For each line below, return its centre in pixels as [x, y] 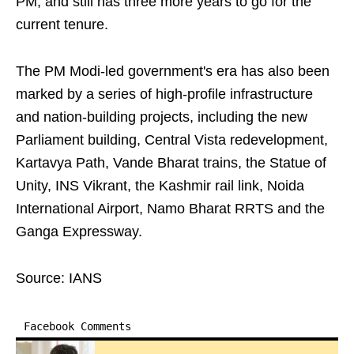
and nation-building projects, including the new [162, 117]
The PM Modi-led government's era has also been [173, 71]
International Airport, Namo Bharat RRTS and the [170, 209]
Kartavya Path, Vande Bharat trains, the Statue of [171, 163]
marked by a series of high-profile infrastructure [164, 94]
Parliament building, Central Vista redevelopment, [172, 140]
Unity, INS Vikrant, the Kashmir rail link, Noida [160, 186]
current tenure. [62, 24]
